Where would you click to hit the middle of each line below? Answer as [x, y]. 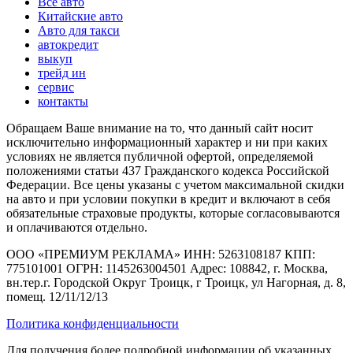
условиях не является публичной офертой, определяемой [160, 156]
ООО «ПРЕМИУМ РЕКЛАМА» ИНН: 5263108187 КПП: [161, 254]
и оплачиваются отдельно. [77, 227]
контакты [63, 101]
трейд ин [62, 72]
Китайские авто [80, 16]
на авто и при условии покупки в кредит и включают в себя [168, 199]
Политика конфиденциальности [93, 323]
